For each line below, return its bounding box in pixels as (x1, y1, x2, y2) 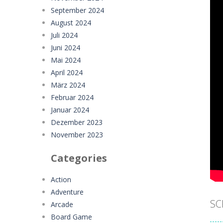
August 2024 (51, 17, 91, 27)
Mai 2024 (51, 55, 81, 65)
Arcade (51, 199, 73, 209)
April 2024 (51, 67, 83, 77)
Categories (51, 151, 107, 165)
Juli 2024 (51, 30, 78, 40)
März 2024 (51, 80, 85, 90)
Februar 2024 (51, 92, 94, 102)
